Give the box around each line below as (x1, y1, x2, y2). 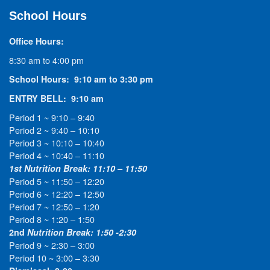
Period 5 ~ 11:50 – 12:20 (9, 175, 104, 188)
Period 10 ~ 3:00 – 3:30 (9, 251, 99, 265)
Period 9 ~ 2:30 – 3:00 (9, 239, 95, 252)
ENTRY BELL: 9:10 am (9, 92, 104, 105)
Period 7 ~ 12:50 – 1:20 (9, 200, 99, 213)
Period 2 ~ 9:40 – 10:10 (9, 124, 99, 137)
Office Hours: (9, 35, 64, 48)
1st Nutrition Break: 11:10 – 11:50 (9, 162, 147, 175)
